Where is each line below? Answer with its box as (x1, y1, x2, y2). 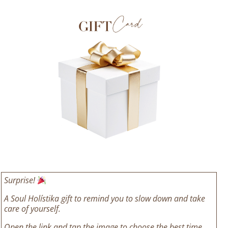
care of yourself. (4, 203, 61, 214)
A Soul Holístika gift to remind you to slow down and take (4, 193, 205, 204)
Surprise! (4, 175, 37, 186)
